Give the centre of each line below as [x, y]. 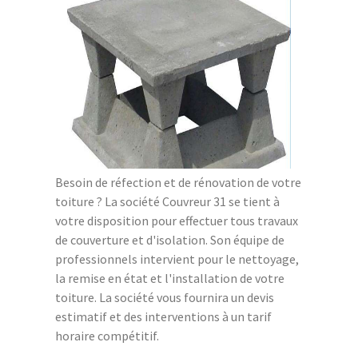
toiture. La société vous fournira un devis [165, 297]
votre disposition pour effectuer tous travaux [177, 220]
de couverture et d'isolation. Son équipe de [170, 239]
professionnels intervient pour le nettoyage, [177, 259]
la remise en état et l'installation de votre [170, 278]
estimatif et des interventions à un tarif [163, 316]
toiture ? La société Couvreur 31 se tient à [167, 201]
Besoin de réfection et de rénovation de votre [178, 182]
